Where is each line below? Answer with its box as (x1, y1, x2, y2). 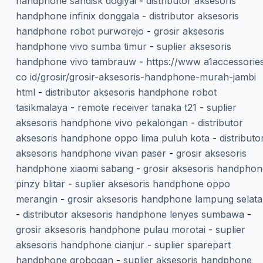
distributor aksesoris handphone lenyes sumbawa (22, 208, 244, 221)
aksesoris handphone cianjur (15, 239, 144, 251)
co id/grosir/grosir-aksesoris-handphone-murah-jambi (15, 71, 256, 83)
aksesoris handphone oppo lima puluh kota (15, 132, 210, 144)
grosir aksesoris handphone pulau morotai (15, 224, 205, 236)
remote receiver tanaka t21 (77, 102, 197, 114)
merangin (15, 193, 58, 205)
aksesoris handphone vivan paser (15, 147, 166, 160)
